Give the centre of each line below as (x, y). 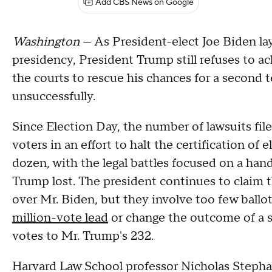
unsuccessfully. (54, 97)
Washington (46, 42)
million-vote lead (60, 218)
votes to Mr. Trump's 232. (83, 236)
